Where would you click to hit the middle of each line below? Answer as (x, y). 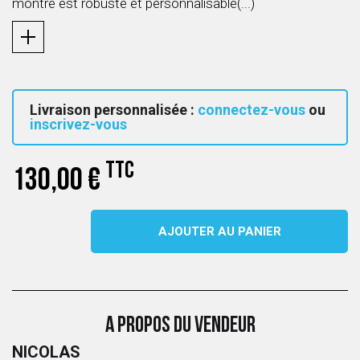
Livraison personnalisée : (114, 110)
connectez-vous (252, 110)
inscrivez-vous (78, 124)
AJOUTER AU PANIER (219, 231)
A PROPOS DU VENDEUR (180, 326)
